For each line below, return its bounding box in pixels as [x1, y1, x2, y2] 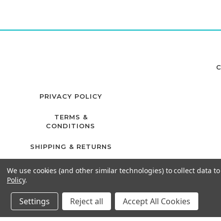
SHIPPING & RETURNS [30, 142, 112, 150]
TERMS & [54, 112, 88, 121]
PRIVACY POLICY [39, 92, 102, 100]
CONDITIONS [46, 121, 95, 130]
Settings [19, 196, 50, 207]
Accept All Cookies [123, 196, 190, 207]
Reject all [70, 196, 103, 207]
